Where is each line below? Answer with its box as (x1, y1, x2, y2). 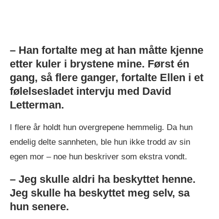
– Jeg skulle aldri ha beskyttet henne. (10, 173, 196, 186)
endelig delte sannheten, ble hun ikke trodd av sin (10, 137, 190, 147)
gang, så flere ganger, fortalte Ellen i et (10, 71, 203, 84)
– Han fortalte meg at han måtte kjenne (10, 44, 203, 57)
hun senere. (10, 200, 69, 213)
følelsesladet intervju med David (10, 85, 171, 98)
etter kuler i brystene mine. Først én (10, 58, 189, 70)
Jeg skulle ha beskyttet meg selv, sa (10, 187, 190, 199)
